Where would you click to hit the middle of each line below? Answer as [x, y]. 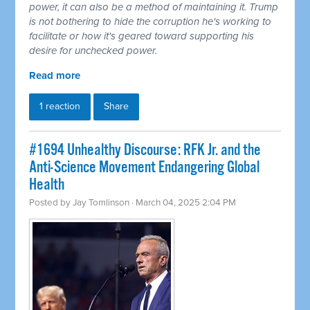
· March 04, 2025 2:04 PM [183, 203]
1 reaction [60, 107]
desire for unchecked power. [93, 51]
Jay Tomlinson [101, 203]
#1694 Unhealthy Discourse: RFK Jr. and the [145, 151]
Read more [55, 76]
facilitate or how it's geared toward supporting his [142, 36]
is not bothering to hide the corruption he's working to [151, 22]
